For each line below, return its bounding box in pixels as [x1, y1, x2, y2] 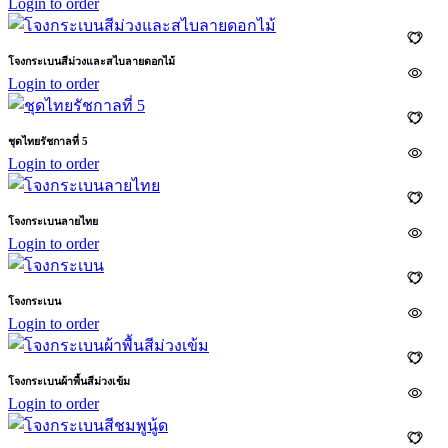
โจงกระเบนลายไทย [8, 215, 98, 228]
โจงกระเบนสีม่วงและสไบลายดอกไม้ [8, 55, 175, 68]
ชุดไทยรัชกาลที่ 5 [8, 135, 88, 148]
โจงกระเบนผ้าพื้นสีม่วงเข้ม [8, 375, 130, 388]
